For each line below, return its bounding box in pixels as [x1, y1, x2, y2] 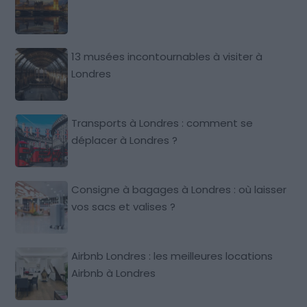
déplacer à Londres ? [71, 133, 178, 148]
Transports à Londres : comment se [71, 116, 254, 131]
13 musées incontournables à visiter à [71, 49, 263, 64]
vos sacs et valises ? [71, 199, 176, 214]
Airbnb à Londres [71, 266, 156, 281]
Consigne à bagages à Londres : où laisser [71, 182, 287, 197]
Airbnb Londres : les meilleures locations [71, 249, 273, 264]
